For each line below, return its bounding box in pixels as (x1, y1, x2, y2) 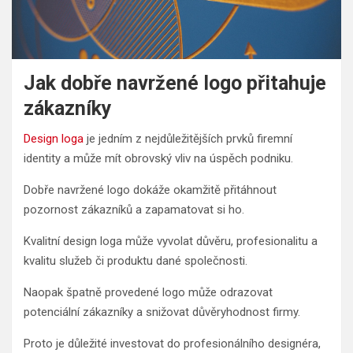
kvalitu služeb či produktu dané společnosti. (24, 253, 247, 268)
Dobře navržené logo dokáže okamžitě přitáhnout (24, 182, 277, 197)
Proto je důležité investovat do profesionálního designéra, (24, 336, 321, 351)
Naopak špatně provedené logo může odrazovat (24, 284, 273, 299)
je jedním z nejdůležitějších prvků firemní (84, 131, 292, 146)
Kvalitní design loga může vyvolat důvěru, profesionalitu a (24, 233, 318, 248)
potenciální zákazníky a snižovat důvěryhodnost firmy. (24, 304, 300, 319)
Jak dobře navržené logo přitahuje (24, 71, 326, 95)
